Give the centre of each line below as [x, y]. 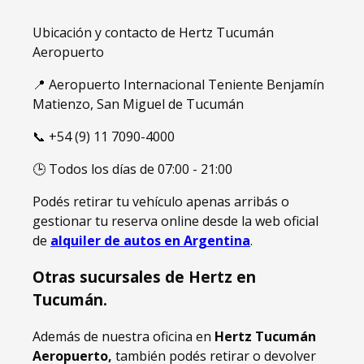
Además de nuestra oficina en [123, 336]
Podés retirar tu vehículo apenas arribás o [161, 202]
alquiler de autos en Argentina [150, 241]
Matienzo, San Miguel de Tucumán [138, 104]
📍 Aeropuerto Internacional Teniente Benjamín [178, 85]
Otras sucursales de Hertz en [144, 277]
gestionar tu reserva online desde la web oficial [175, 221]
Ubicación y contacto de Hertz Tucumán [153, 33]
